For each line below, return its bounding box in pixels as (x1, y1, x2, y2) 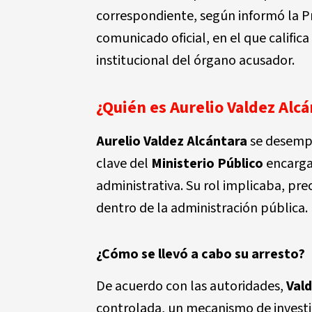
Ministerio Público (151, 154, 263, 173)
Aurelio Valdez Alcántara (96, 132, 247, 151)
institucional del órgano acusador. (96, 51, 295, 70)
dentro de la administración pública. (96, 198, 308, 218)
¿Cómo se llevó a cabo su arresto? (96, 244, 305, 264)
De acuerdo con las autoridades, (96, 276, 286, 296)
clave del (96, 154, 151, 173)
